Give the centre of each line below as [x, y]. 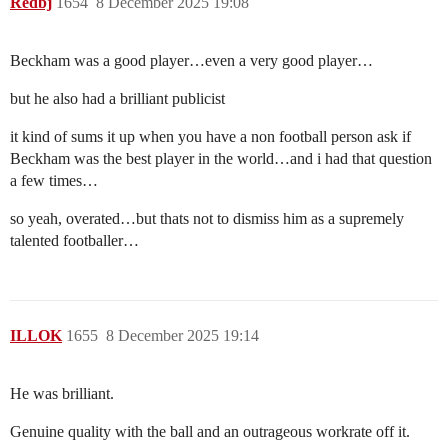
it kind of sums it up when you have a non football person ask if [210, 137]
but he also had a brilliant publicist [117, 99]
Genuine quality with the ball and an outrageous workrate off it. [210, 432]
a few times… [54, 181]
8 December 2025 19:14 [182, 336]
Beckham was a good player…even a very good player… [191, 61]
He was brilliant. [62, 394]
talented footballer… [74, 241]
